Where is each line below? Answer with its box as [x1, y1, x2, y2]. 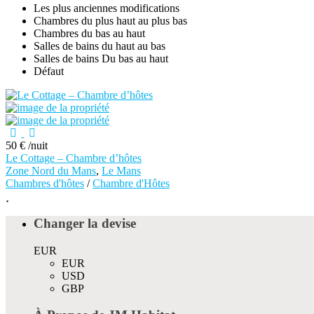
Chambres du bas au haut [34, 27, 145, 40]
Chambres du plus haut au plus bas [34, 15, 187, 27]
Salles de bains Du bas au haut [34, 53, 168, 65]
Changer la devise [34, 215, 136, 231]
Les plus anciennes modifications [34, 2, 179, 15]
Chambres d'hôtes [6, 177, 84, 190]
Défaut [34, 65, 64, 78]
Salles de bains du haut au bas [34, 40, 165, 53]
